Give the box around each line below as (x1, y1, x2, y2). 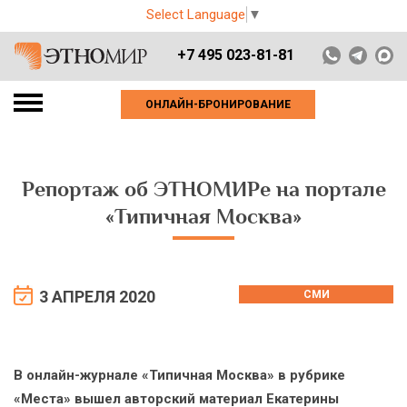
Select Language (146, 6, 245, 24)
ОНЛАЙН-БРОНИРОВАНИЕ (145, 98, 291, 111)
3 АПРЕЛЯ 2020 (39, 287, 155, 307)
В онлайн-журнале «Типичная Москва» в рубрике (14, 367, 345, 383)
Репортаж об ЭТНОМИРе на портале (21, 178, 386, 201)
